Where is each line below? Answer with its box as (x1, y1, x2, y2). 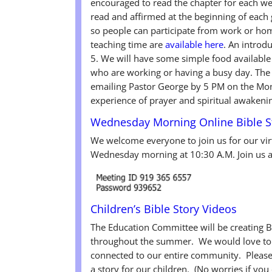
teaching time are (90, 38, 166, 51)
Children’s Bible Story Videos (90, 201, 237, 216)
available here (165, 38, 224, 51)
